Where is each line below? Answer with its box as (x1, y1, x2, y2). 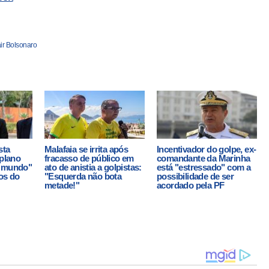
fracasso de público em (44, 153, 134, 163)
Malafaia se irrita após (44, 144, 128, 154)
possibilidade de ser (157, 171, 234, 181)
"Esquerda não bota (44, 171, 122, 181)
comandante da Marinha (157, 153, 250, 163)
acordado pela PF (157, 180, 225, 190)
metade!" (44, 180, 80, 190)
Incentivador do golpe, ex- (157, 144, 256, 154)
